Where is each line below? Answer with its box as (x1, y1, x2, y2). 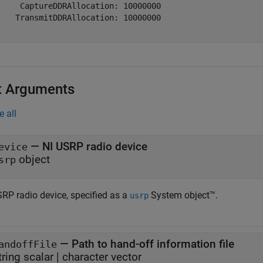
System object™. (149, 190, 218, 201)
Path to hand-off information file (72, 237, 234, 251)
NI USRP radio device (42, 140, 147, 153)
